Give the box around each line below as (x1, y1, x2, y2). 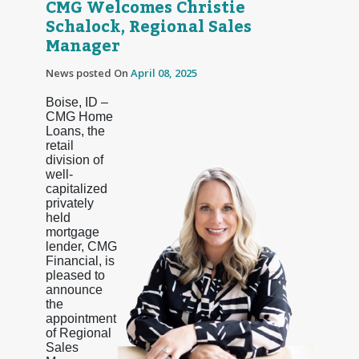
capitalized (45, 181, 107, 196)
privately (45, 196, 94, 210)
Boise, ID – (45, 95, 108, 109)
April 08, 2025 (130, 65, 197, 80)
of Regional (45, 325, 111, 340)
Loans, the (45, 123, 105, 138)
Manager (45, 30, 120, 63)
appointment (45, 311, 116, 325)
